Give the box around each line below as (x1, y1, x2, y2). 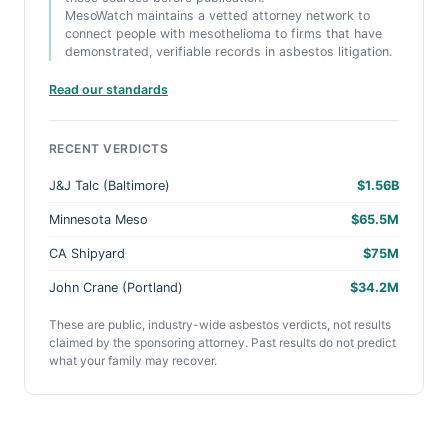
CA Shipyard (49, 246, 125, 261)
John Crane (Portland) (49, 280, 183, 295)
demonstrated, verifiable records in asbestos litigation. (65, 44, 392, 59)
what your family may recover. (49, 353, 217, 368)
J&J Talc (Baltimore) (49, 178, 170, 193)
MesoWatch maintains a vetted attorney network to (65, 8, 370, 23)
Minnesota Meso (49, 212, 148, 227)
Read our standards (49, 82, 168, 97)
